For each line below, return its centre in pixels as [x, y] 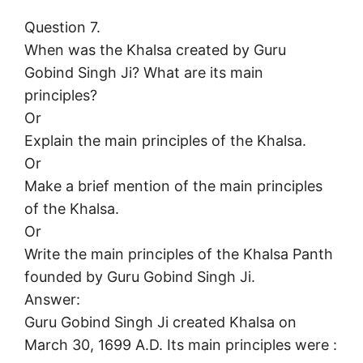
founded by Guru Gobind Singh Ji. [140, 277]
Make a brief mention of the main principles [173, 186]
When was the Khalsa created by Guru [155, 50]
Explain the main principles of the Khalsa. [165, 141]
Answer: [52, 300]
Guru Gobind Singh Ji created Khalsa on [160, 322]
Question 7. [62, 28]
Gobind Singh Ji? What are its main [144, 73]
